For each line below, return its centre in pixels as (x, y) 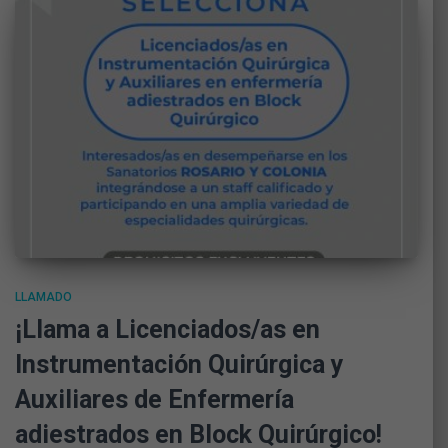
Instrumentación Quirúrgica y (179, 365)
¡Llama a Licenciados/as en (167, 330)
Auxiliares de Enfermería (154, 400)
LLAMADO (43, 297)
